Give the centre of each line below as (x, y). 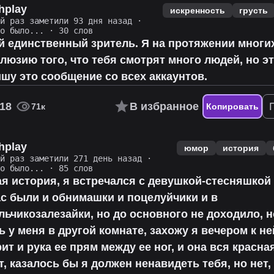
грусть (254, 10)
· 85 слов (69, 168)
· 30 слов (69, 31)
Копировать (232, 107)
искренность (197, 10)
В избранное (164, 106)
